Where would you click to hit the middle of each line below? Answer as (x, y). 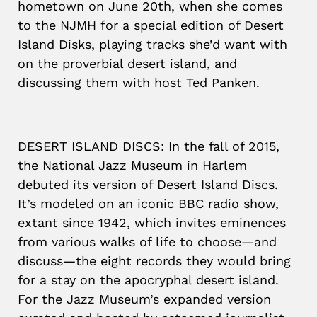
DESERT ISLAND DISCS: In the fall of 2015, (149, 146)
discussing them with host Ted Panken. (139, 82)
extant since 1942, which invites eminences (152, 223)
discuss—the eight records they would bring (154, 261)
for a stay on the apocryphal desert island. (148, 280)
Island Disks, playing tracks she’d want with (152, 44)
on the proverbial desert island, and (127, 63)
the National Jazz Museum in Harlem (132, 165)
